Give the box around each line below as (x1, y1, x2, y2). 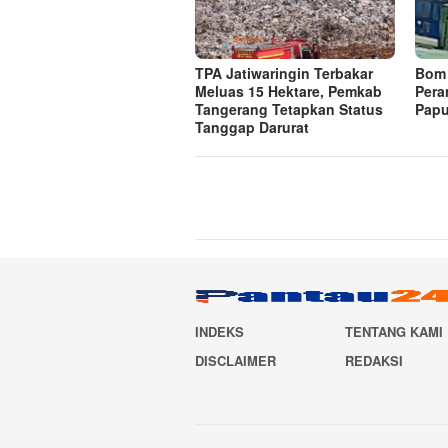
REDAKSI (345, 350, 404, 370)
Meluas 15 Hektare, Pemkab (195, 81, 382, 102)
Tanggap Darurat (195, 117, 309, 138)
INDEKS (195, 321, 244, 341)
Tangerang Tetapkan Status (195, 99, 383, 120)
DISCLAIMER (195, 350, 276, 370)
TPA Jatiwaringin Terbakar (195, 63, 373, 84)
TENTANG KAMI (345, 321, 444, 341)
